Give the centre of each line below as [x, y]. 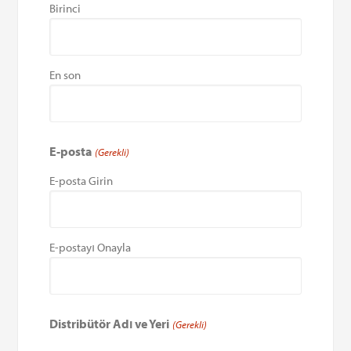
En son [65, 74]
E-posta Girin [81, 180]
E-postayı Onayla [90, 247]
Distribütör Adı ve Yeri [110, 323]
